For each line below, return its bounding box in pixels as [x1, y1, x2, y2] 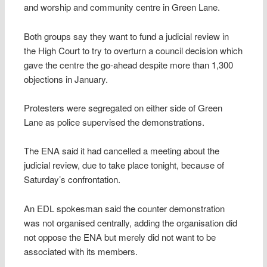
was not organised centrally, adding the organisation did [24, 216, 238, 229]
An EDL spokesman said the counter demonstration [24, 201, 225, 215]
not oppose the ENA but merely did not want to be [24, 230, 216, 243]
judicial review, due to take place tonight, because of [24, 159, 225, 172]
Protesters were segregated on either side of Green [24, 101, 223, 114]
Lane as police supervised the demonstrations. [24, 116, 205, 129]
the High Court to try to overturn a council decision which [24, 44, 243, 57]
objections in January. [24, 72, 108, 85]
